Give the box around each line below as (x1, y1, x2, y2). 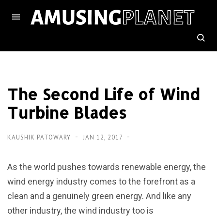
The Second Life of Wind (7, 84, 200, 104)
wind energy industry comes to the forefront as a (7, 176, 195, 186)
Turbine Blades (7, 103, 126, 123)
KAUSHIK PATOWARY (7, 133, 73, 141)
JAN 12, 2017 (83, 133, 124, 141)
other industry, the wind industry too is (7, 205, 154, 216)
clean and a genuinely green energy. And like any (7, 191, 191, 201)
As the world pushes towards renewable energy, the (7, 162, 206, 172)
